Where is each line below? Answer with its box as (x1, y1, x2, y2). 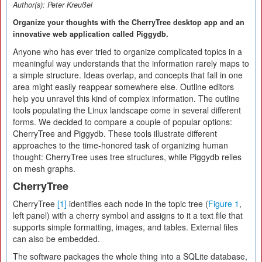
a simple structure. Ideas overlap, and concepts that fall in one (13, 69, 243, 81)
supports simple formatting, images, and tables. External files (13, 221, 238, 233)
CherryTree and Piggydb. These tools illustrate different (13, 127, 217, 139)
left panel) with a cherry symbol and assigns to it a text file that (13, 209, 243, 221)
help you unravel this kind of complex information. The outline (13, 92, 240, 104)
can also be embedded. (13, 233, 100, 244)
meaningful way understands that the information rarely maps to (13, 57, 249, 69)
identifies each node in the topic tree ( (67, 198, 208, 209)
